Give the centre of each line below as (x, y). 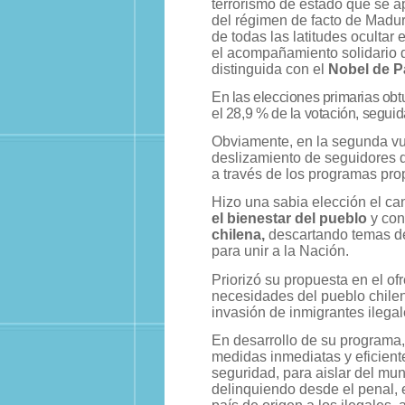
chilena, (238, 235)
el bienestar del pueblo (289, 219)
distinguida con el (270, 69)
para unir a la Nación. (280, 251)
